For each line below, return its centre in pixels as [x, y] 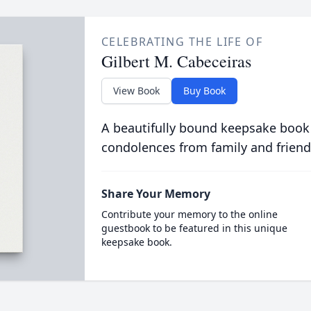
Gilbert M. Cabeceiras [176, 61]
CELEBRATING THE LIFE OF [182, 42]
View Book [136, 91]
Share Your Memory [155, 194]
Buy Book [204, 91]
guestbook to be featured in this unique [194, 228]
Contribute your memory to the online [189, 214]
